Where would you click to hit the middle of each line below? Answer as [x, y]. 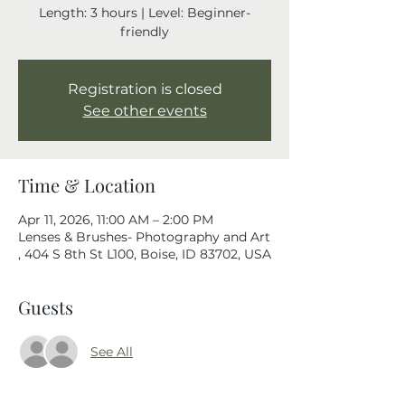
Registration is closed [145, 89]
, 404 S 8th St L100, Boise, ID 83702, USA [145, 254]
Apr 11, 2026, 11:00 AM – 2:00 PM [116, 220]
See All [112, 351]
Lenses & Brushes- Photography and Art [144, 237]
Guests [46, 307]
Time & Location [87, 185]
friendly [145, 32]
